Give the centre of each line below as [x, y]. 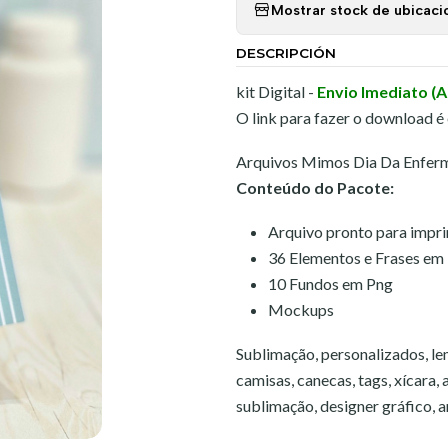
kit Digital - [276, 91]
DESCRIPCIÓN [286, 53]
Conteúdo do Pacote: [315, 187]
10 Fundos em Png [330, 283]
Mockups [302, 309]
